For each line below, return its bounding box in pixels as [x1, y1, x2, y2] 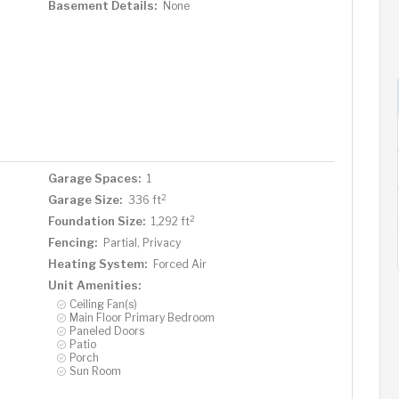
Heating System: [47, 256, 147, 271]
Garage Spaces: [47, 171, 141, 185]
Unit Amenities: [47, 278, 141, 292]
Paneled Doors [69, 324, 144, 338]
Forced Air [152, 257, 207, 271]
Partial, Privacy [102, 236, 181, 249]
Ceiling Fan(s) [69, 297, 137, 311]
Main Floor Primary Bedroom [69, 311, 215, 324]
